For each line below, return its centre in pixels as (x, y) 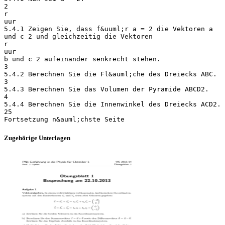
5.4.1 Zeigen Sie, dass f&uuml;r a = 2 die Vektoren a (108, 29)
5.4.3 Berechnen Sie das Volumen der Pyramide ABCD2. (106, 89)
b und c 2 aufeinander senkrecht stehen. (82, 59)
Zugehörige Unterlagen (37, 138)
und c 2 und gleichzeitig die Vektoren (78, 36)
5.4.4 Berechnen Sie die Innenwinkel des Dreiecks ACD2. (113, 104)
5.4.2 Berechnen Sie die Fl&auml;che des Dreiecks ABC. (110, 74)
